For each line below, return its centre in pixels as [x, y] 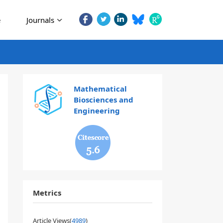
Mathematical [100, 89]
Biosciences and [103, 100]
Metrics [47, 193]
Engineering [97, 111]
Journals [40, 20]
